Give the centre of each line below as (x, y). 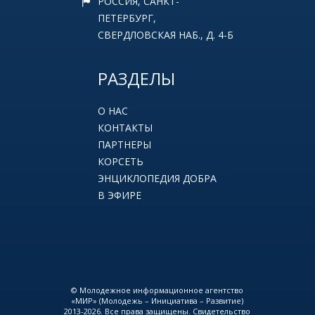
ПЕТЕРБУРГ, (127, 18)
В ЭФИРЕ (120, 195)
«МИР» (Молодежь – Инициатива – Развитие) (157, 301)
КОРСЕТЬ (121, 162)
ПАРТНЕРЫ (124, 145)
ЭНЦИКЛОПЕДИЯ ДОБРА (157, 179)
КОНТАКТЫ (125, 128)
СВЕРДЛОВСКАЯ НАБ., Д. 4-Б (166, 35)
